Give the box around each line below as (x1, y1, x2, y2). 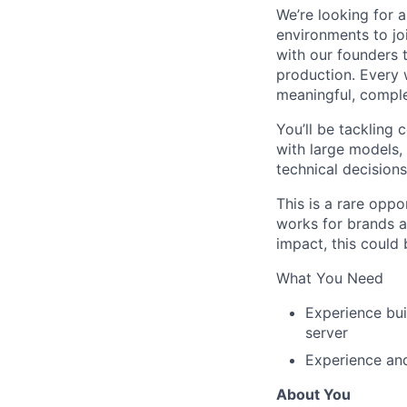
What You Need (276, 269, 383, 287)
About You (276, 385, 351, 403)
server (305, 323, 348, 342)
